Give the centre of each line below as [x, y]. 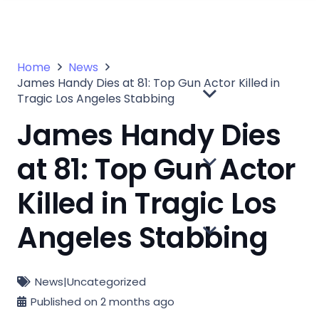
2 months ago [137, 302]
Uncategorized [106, 282]
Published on [66, 302]
